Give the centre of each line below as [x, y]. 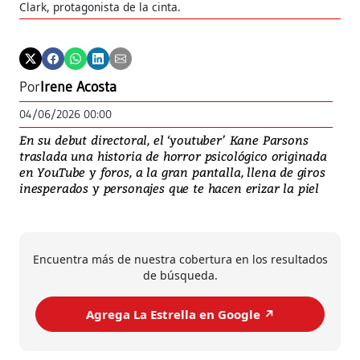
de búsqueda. [180, 276]
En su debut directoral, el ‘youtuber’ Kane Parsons [164, 140]
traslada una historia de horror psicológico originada [173, 156]
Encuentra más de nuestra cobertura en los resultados [180, 260]
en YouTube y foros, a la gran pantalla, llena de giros [172, 172]
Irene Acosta [78, 87]
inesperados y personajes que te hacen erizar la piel [170, 188]
